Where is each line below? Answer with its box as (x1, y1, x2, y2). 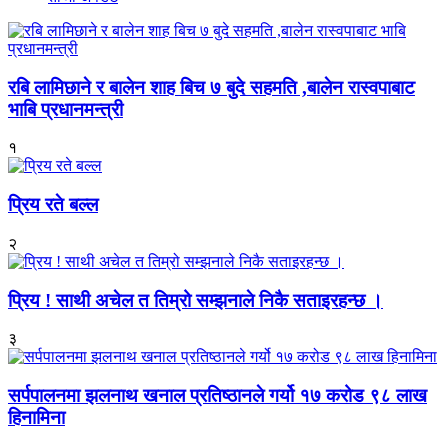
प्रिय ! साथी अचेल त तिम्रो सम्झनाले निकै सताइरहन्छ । (8, 289, 383, 311)
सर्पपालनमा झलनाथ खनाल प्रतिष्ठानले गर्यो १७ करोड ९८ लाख (8, 385, 427, 407)
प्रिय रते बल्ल (8, 194, 98, 216)
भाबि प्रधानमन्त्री (8, 98, 123, 120)
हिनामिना (8, 407, 65, 429)
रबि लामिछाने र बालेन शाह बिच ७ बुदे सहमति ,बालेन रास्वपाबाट (8, 76, 415, 98)
